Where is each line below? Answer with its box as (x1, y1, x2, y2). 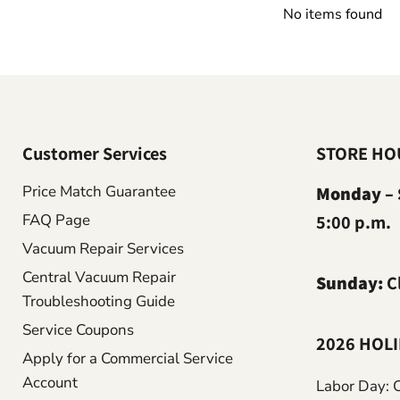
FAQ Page (22, 210, 90, 231)
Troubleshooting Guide (22, 291, 175, 312)
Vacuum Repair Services (22, 238, 184, 260)
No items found (282, 4, 382, 25)
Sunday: (316, 271, 384, 296)
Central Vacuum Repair (22, 267, 176, 288)
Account (22, 372, 78, 394)
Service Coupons (22, 320, 134, 341)
